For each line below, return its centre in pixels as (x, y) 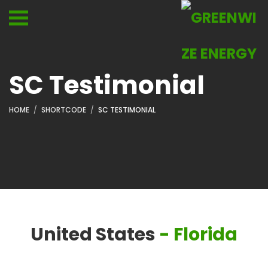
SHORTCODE (64, 110)
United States (93, 234)
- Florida (198, 234)
